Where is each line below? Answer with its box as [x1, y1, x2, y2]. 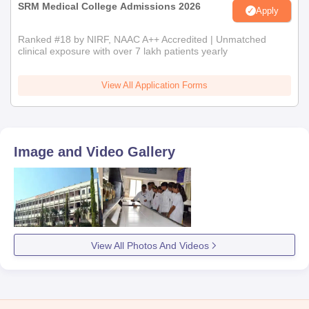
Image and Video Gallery [14, 144, 175, 159]
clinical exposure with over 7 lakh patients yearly [18, 46, 228, 57]
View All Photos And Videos [90, 239, 209, 251]
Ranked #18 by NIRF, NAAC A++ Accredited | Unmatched [18, 34, 266, 45]
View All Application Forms [101, 80, 208, 90]
